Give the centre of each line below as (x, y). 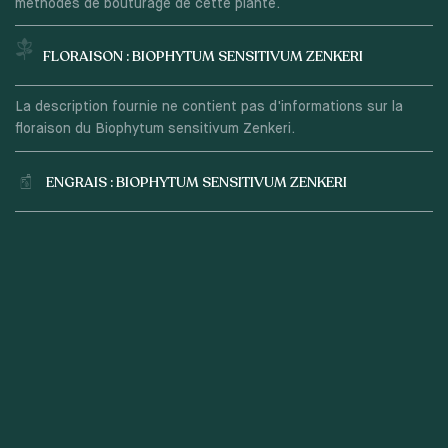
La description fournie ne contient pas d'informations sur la (208, 107)
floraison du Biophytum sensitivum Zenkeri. (154, 129)
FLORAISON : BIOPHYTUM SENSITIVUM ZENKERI (202, 57)
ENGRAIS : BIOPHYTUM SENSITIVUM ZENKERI (196, 182)
